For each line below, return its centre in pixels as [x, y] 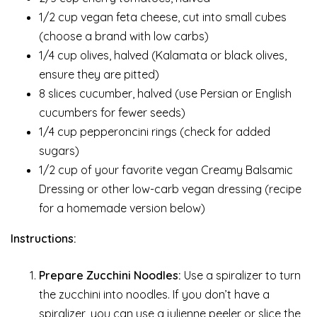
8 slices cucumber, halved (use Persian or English [165, 93]
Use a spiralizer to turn [241, 275]
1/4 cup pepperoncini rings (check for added [155, 131]
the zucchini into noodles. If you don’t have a [154, 294]
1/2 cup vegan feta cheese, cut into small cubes [163, 17]
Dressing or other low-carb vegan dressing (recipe [170, 189]
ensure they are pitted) [99, 74]
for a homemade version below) [122, 208]
